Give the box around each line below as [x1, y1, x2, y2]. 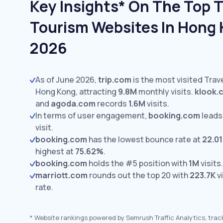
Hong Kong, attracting [35, 86, 118, 97]
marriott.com [35, 170, 88, 181]
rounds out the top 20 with [88, 170, 190, 181]
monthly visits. [137, 86, 193, 97]
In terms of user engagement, [35, 110, 148, 121]
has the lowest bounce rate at [87, 134, 202, 145]
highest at [35, 146, 75, 157]
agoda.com [51, 98, 96, 109]
